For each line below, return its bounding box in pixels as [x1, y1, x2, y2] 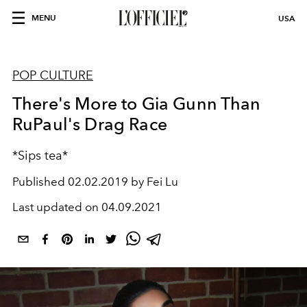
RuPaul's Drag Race [12, 114, 167, 134]
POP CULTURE [12, 68, 93, 83]
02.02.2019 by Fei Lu [68, 175, 178, 188]
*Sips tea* [12, 148, 68, 163]
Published [12, 175, 68, 188]
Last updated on [12, 200, 101, 214]
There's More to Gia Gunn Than [12, 93, 261, 114]
